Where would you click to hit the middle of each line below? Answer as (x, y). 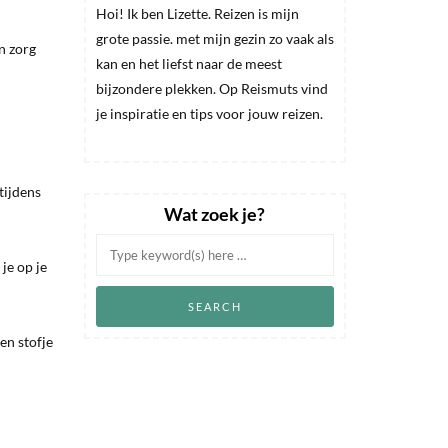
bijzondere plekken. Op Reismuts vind (211, 88)
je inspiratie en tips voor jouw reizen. (209, 113)
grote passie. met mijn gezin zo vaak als (214, 38)
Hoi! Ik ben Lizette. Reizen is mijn (197, 13)
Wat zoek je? (215, 213)
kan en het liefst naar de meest (188, 63)
